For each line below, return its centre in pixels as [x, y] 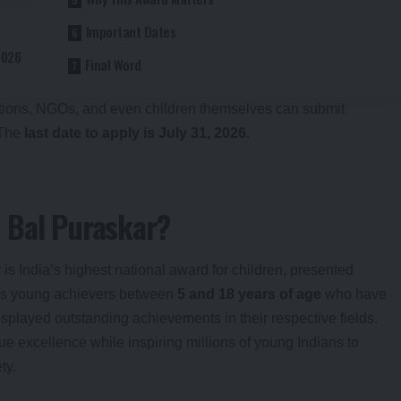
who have [354, 294]
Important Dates [131, 31]
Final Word [113, 64]
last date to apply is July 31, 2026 [135, 132]
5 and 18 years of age [249, 294]
